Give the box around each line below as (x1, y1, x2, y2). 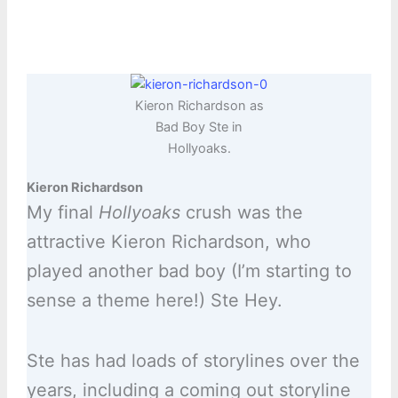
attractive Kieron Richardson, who (26, 231, 311, 253)
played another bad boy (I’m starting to (26, 260, 352, 283)
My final (26, 202, 99, 224)
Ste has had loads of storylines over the (26, 350, 360, 372)
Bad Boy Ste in (155, 119, 243, 136)
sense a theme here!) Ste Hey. (26, 290, 283, 312)
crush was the (179, 202, 303, 224)
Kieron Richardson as (134, 98, 264, 115)
